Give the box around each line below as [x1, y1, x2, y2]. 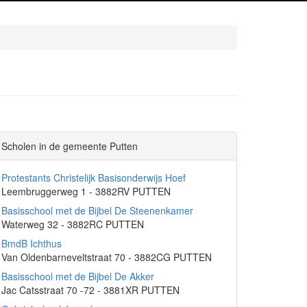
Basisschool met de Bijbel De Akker [1, 269, 154, 283]
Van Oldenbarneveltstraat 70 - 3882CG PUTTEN [1, 250, 212, 264]
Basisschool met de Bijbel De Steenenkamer [1, 204, 193, 217]
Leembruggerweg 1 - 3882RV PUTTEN [1, 184, 171, 198]
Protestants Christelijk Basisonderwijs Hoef [1, 171, 186, 184]
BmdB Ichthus [1, 236, 62, 250]
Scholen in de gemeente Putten [1, 139, 138, 153]
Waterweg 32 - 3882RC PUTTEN [1, 217, 144, 231]
